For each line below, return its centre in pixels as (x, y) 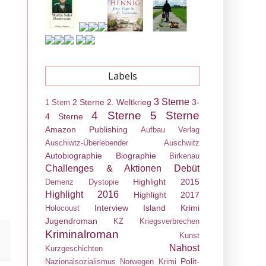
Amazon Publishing (86, 129)
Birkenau (184, 156)
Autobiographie (74, 156)
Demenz (59, 182)
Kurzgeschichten (74, 248)
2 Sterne (88, 102)
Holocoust (62, 208)
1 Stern (58, 102)
